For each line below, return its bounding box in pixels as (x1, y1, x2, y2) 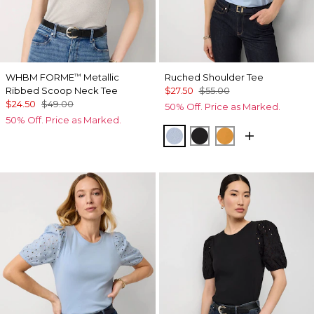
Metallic (81, 71, 119, 83)
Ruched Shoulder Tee (164, 71, 264, 83)
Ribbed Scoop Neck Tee (6, 84, 118, 96)
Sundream (224, 128, 285, 142)
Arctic (174, 128, 207, 142)
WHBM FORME (6, 71, 74, 83)
